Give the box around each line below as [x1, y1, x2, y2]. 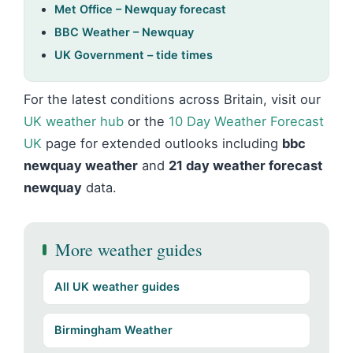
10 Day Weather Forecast [169, 113, 324, 129]
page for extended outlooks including [42, 136, 282, 151]
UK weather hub [24, 113, 124, 129]
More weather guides [55, 238, 203, 261]
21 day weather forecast [169, 158, 322, 173]
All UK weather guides [54, 280, 180, 294]
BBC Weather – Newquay [54, 25, 194, 39]
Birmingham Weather [54, 323, 173, 337]
